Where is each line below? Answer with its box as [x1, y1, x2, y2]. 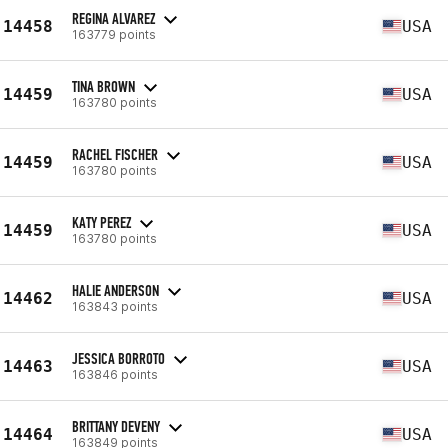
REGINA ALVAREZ [72, 8, 155, 28]
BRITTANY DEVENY [72, 416, 160, 436]
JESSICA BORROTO [72, 348, 165, 368]
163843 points [72, 298, 158, 314]
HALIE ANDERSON [72, 280, 159, 300]
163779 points [72, 26, 156, 42]
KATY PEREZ [72, 212, 131, 232]
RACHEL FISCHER [72, 144, 158, 164]
